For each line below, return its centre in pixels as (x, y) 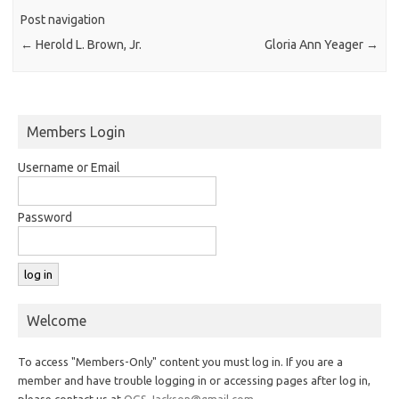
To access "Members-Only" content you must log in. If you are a (180, 361)
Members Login (76, 131)
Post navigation (63, 20)
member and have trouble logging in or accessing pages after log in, (194, 380)
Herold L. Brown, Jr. (88, 45)
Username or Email (69, 167)
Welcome (57, 320)
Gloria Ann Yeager (315, 45)
